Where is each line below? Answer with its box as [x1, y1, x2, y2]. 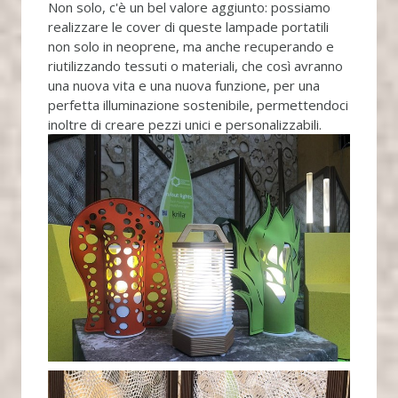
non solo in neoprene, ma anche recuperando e [47, 37, 334, 56]
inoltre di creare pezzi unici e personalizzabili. [47, 115, 322, 134]
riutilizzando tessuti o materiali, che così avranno [47, 57, 343, 76]
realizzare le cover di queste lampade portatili [47, 18, 329, 36]
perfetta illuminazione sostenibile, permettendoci [47, 96, 348, 115]
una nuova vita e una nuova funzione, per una [47, 76, 320, 95]
